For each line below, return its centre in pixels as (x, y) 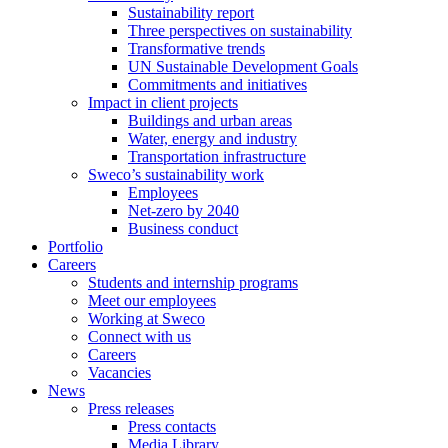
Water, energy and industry (212, 138)
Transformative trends (196, 48)
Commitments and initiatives (217, 84)
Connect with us (139, 336)
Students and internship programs (193, 282)
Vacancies (119, 372)
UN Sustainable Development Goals (243, 66)
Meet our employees (152, 300)
